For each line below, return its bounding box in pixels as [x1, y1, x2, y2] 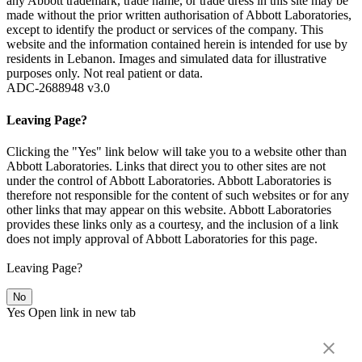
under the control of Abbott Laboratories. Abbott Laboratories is [6, 173, 331, 187]
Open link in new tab [28, 305, 136, 319]
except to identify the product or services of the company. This [6, 23, 323, 37]
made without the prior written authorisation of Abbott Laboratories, [6, 8, 351, 23]
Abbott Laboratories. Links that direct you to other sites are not [6, 158, 326, 173]
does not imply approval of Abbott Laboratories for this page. [6, 231, 318, 246]
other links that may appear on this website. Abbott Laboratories [6, 202, 331, 217]
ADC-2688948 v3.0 [6, 81, 110, 95]
